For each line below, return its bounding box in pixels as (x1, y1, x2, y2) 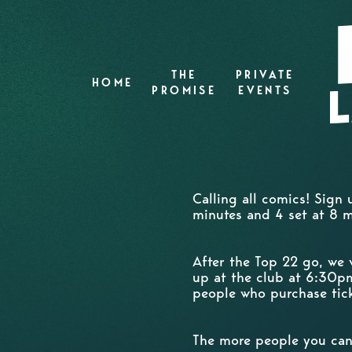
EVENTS (238, 83, 292, 97)
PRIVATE (236, 68, 295, 82)
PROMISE (152, 83, 216, 97)
